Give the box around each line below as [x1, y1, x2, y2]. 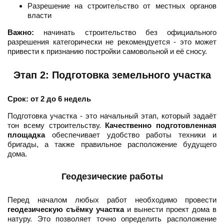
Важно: [7, 28, 34, 37]
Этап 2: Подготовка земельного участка [13, 69, 211, 81]
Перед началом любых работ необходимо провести [7, 195, 216, 204]
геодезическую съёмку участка [7, 205, 124, 214]
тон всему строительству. [7, 121, 105, 130]
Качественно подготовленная [105, 121, 216, 130]
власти [27, 11, 51, 20]
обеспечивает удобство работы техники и [45, 130, 216, 139]
